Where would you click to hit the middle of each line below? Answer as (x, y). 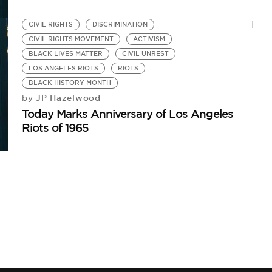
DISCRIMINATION (120, 25)
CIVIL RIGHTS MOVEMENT (71, 39)
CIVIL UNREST (146, 54)
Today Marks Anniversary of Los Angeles (128, 114)
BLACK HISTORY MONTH (70, 83)
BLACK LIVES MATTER (66, 54)
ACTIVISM (149, 39)
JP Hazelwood (67, 98)
